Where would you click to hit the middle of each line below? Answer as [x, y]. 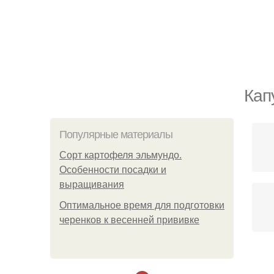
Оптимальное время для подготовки [142, 205]
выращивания [92, 184]
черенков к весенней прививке [129, 220]
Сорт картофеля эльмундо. [120, 155]
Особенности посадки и [113, 170]
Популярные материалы [116, 135]
